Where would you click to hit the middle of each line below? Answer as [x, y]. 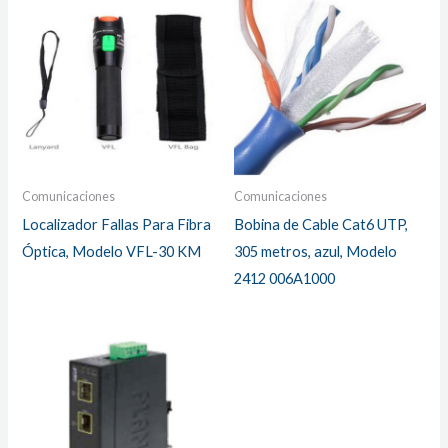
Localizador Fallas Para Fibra [117, 224]
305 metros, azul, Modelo [315, 251]
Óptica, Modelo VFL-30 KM [112, 251]
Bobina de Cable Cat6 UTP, [321, 224]
